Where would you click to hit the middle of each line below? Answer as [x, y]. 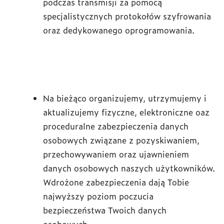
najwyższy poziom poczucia [98, 196]
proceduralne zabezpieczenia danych [116, 126]
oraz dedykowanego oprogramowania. [119, 30]
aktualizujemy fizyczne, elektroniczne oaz [126, 112]
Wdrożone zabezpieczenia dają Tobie [116, 182]
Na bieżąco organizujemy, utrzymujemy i [125, 98]
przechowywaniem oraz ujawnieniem [116, 154]
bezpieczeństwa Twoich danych [105, 210]
